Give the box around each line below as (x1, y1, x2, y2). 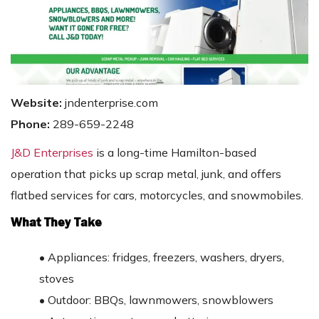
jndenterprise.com (65, 95, 158, 110)
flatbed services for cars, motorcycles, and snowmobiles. (11, 187, 303, 202)
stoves (39, 271, 74, 286)
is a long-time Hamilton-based (93, 145, 256, 159)
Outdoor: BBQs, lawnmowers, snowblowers (48, 292, 273, 307)
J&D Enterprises (11, 145, 93, 159)
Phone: (11, 116, 53, 131)
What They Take (11, 214, 102, 231)
